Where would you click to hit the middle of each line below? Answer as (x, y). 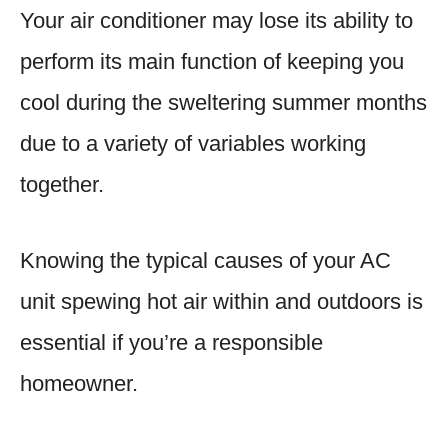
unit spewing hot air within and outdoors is (221, 301)
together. (62, 184)
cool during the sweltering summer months (223, 102)
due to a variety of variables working (193, 143)
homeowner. (79, 383)
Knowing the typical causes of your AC (205, 260)
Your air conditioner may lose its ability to (216, 20)
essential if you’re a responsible (171, 342)
